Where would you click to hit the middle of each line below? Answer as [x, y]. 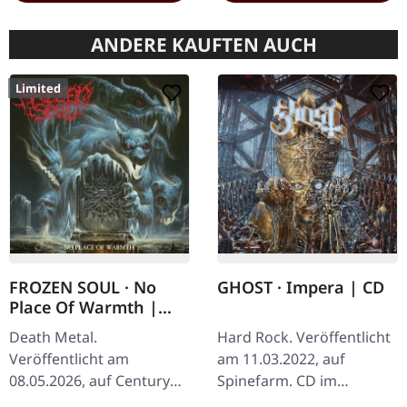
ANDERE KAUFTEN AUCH [203, 45]
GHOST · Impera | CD [301, 288]
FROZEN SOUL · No [83, 288]
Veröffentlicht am [69, 359]
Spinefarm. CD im [277, 381]
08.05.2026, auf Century [89, 381]
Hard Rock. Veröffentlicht [304, 338]
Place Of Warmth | [84, 308]
